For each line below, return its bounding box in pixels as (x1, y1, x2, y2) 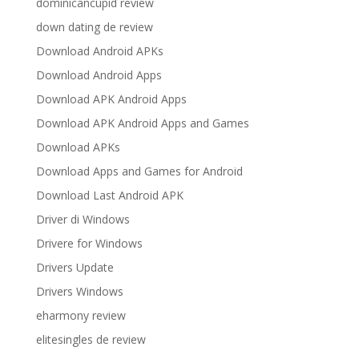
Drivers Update (35, 260, 114, 276)
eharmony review (35, 308, 126, 324)
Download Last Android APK (35, 188, 184, 204)
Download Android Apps (35, 67, 162, 83)
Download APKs (35, 139, 120, 155)
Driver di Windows (35, 212, 130, 228)
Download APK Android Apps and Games (35, 115, 249, 131)
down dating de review (35, 19, 153, 35)
